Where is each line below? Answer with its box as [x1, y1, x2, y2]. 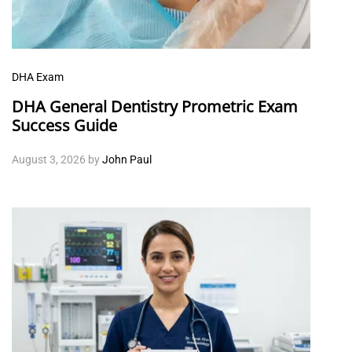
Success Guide [12, 114, 117, 136]
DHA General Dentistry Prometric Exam [12, 95, 298, 117]
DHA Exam [12, 70, 64, 83]
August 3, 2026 [12, 152, 86, 166]
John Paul [102, 152, 152, 166]
